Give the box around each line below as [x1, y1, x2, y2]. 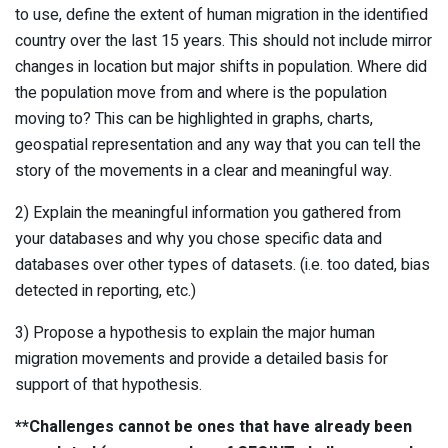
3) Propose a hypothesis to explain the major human [15, 320, 375, 345]
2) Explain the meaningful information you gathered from [15, 200, 401, 225]
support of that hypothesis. [15, 372, 202, 397]
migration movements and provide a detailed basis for [15, 346, 388, 371]
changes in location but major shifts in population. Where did [15, 54, 427, 79]
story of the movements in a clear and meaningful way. [15, 158, 392, 183]
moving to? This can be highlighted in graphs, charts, [15, 106, 373, 131]
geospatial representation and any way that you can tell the [15, 132, 421, 157]
